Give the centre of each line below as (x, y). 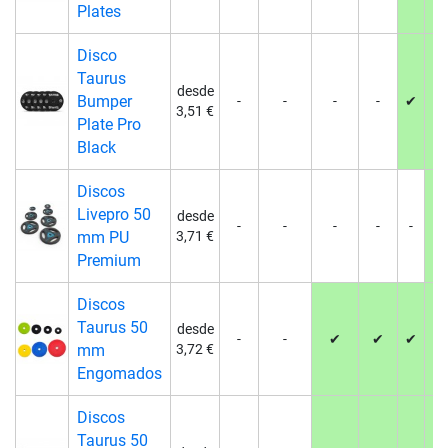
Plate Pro (108, 124)
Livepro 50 (113, 214)
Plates (98, 11)
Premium (108, 260)
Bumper (104, 101)
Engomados (119, 373)
